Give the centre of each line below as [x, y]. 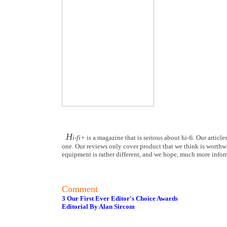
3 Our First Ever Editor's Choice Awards [120, 198]
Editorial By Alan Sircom [98, 206]
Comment [80, 189]
